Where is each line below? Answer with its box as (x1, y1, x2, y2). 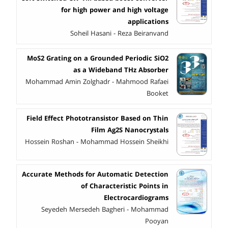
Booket (147, 88, 168, 99)
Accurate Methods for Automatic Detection (22, 169, 168, 180)
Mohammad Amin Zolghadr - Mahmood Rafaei (25, 76, 168, 87)
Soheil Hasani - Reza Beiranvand (70, 28, 168, 39)
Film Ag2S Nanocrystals (91, 125, 168, 135)
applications (128, 16, 168, 27)
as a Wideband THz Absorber (73, 65, 168, 75)
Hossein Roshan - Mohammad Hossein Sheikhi (25, 136, 168, 147)
